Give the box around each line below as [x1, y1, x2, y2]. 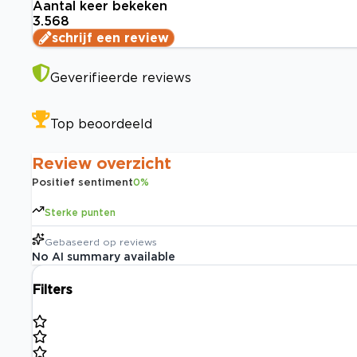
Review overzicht [32, 154, 171, 172]
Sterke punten [45, 207, 116, 218]
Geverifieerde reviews [50, 70, 191, 85]
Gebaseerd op [45, 237, 116, 248]
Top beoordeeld [50, 116, 152, 131]
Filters [33, 282, 73, 297]
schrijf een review [52, 30, 169, 45]
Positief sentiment [32, 176, 133, 188]
